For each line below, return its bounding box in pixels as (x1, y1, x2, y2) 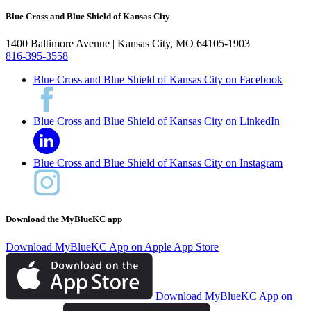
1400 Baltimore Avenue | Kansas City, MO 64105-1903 (6, 37, 250, 50)
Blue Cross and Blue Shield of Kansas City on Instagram (33, 157, 283, 169)
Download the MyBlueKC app (6, 214, 122, 225)
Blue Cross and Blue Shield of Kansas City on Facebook (33, 74, 283, 86)
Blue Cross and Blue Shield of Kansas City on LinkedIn (33, 115, 280, 128)
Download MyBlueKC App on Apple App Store (6, 240, 219, 253)
